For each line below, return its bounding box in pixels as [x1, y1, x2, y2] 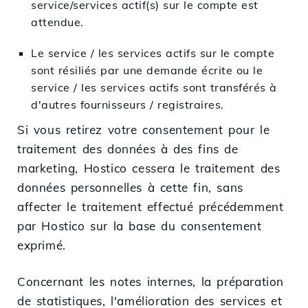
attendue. [31, 14, 84, 29]
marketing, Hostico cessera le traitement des [17, 160, 280, 175]
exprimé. [17, 237, 66, 252]
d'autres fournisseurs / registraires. [31, 97, 224, 111]
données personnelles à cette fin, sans [17, 179, 243, 195]
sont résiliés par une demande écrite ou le [31, 63, 263, 77]
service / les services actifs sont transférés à [31, 80, 277, 94]
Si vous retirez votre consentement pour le [17, 122, 270, 137]
